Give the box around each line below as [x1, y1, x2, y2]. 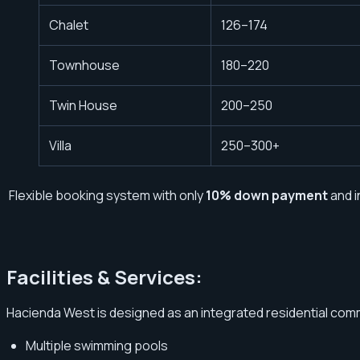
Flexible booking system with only [6, 186, 206, 204]
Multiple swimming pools [26, 336, 168, 354]
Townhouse [49, 55, 120, 74]
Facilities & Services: [6, 263, 202, 290]
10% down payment [206, 186, 328, 204]
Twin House [49, 96, 117, 114]
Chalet [49, 15, 88, 34]
